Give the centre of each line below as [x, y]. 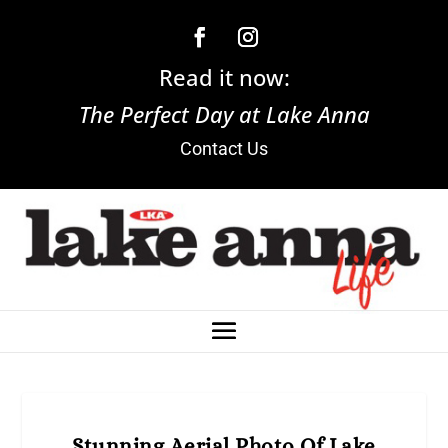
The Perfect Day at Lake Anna [224, 114]
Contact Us [224, 148]
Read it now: [224, 77]
